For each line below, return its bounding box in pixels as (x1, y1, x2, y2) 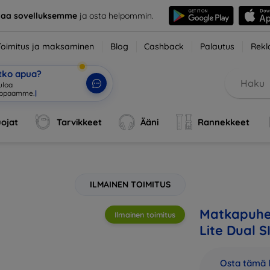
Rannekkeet (197, 116, 250, 128)
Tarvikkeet (57, 116, 102, 128)
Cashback (144, 41, 184, 52)
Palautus (200, 41, 235, 52)
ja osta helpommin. (77, 10, 154, 21)
